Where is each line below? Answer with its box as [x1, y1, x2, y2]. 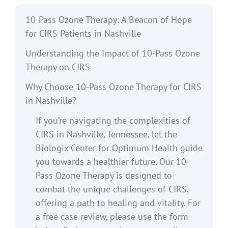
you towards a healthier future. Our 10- [35, 155, 189, 167]
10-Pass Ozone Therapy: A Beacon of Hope [25, 13, 192, 25]
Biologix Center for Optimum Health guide [35, 141, 203, 154]
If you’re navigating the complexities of [35, 114, 190, 126]
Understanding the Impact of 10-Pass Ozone [25, 47, 200, 59]
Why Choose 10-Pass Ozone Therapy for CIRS [25, 80, 202, 93]
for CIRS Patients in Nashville [25, 27, 141, 39]
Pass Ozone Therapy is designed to [35, 169, 172, 181]
